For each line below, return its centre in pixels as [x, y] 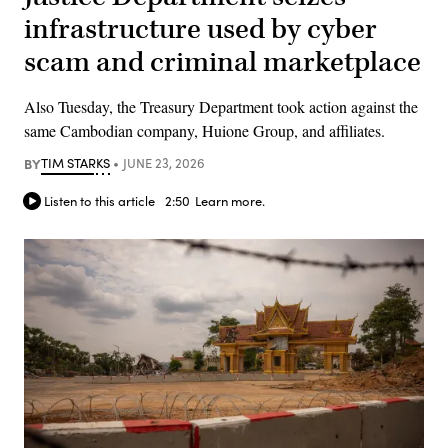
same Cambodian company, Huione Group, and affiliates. [204, 130]
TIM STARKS [75, 162]
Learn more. [230, 201]
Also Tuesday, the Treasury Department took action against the [221, 106]
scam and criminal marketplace [222, 62]
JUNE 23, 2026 [163, 162]
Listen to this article [99, 201]
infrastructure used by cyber [200, 29]
